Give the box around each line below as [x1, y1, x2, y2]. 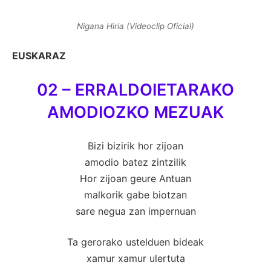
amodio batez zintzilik [85, 155, 186, 168]
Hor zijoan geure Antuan [80, 172, 191, 184]
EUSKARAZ [12, 49, 66, 62]
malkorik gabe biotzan [84, 188, 187, 201]
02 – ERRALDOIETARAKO [37, 79, 234, 100]
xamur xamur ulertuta [86, 252, 185, 264]
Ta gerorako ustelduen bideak [67, 235, 204, 248]
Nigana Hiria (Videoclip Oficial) [77, 21, 194, 31]
